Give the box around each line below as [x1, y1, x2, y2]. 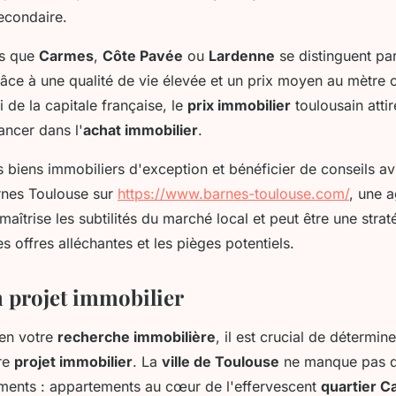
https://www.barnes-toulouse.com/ [118, 184, 349, 202]
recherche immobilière [57, 327, 216, 346]
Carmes [39, 46, 94, 65]
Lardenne [209, 46, 275, 65]
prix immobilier [187, 95, 291, 114]
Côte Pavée [103, 46, 183, 65]
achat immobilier [83, 120, 198, 139]
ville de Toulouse [162, 352, 279, 370]
